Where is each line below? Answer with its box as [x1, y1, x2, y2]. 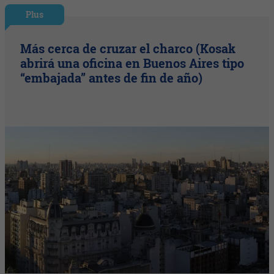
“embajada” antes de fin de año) [20, 69, 203, 86]
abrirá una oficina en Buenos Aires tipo [20, 54, 245, 71]
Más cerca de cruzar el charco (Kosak [20, 40, 236, 56]
